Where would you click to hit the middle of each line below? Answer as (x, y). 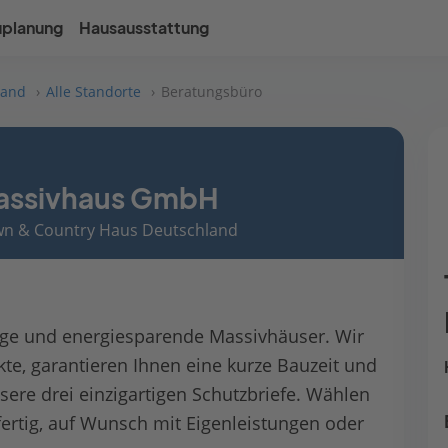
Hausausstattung (144, 28)
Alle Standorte (93, 91)
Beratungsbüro (211, 91)
